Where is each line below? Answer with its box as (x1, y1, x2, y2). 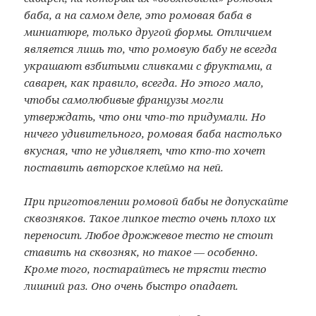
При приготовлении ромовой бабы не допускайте (24, 194, 288, 208)
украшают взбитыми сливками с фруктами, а (24, 59, 273, 73)
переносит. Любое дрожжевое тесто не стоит (24, 228, 274, 242)
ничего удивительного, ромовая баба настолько (24, 126, 283, 140)
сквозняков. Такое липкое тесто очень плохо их (24, 211, 276, 225)
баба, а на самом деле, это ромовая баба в (24, 8, 253, 22)
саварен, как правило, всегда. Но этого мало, (24, 75, 265, 90)
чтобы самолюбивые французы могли (24, 92, 224, 107)
